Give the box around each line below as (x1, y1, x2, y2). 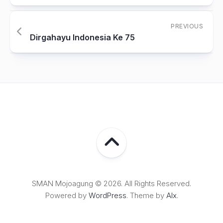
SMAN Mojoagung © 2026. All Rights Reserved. (32, 179, 191, 188)
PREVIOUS (171, 22, 203, 30)
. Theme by (126, 191, 166, 200)
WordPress (88, 191, 126, 200)
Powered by (45, 191, 89, 200)
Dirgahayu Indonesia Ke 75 (30, 32, 135, 42)
